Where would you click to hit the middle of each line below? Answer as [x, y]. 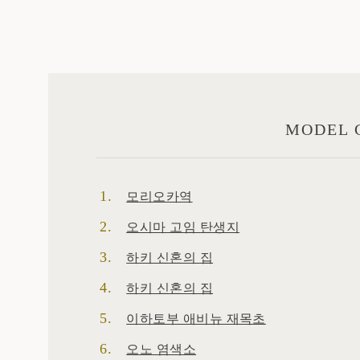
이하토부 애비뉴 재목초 [196, 317]
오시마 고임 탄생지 [183, 226]
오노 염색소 [162, 348]
